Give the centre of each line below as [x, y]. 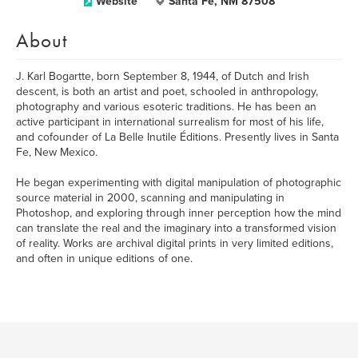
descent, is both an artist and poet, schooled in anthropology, [167, 91]
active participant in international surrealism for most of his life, [170, 122]
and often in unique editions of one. [104, 259]
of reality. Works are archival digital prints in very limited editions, [175, 243]
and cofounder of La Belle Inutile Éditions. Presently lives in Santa [177, 137]
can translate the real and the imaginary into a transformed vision [176, 228]
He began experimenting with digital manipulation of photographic [179, 183]
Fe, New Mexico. [57, 152]
